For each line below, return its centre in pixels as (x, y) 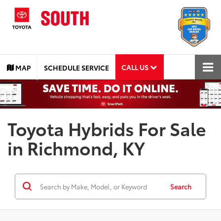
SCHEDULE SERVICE (76, 67)
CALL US (136, 67)
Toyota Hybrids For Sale (107, 128)
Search (181, 186)
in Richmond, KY (76, 147)
